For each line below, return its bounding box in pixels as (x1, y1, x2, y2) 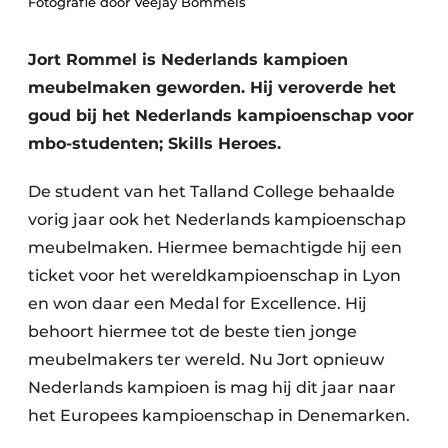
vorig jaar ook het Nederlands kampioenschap (28, 210, 406, 229)
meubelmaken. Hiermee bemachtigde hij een (28, 238, 402, 257)
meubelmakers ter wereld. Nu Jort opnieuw (28, 350, 384, 369)
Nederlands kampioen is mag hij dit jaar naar (28, 378, 396, 397)
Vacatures (71, 35, 141, 53)
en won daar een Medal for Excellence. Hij (28, 294, 367, 313)
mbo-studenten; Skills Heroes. (28, 134, 281, 153)
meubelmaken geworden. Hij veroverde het (28, 78, 396, 97)
